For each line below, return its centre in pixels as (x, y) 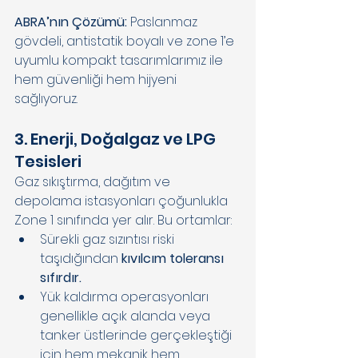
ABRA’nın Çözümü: (72, 22)
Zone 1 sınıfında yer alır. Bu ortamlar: (125, 220)
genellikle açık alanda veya (127, 316)
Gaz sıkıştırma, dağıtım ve (94, 181)
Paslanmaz (165, 22)
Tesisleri (50, 161)
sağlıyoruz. (48, 98)
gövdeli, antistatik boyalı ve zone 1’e (126, 41)
